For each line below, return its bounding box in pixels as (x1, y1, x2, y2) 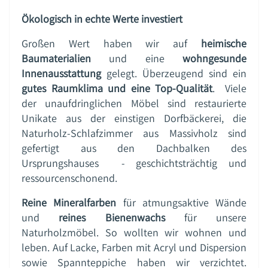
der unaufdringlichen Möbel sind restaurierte (22, 96, 246, 110)
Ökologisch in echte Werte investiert (22, 11, 182, 26)
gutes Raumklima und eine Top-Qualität (22, 81, 212, 95)
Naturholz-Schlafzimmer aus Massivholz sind (22, 126, 246, 140)
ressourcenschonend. (22, 170, 117, 185)
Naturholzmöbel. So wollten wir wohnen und (22, 225, 246, 239)
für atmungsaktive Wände (116, 195, 246, 209)
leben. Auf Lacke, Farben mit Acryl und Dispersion (22, 240, 246, 254)
